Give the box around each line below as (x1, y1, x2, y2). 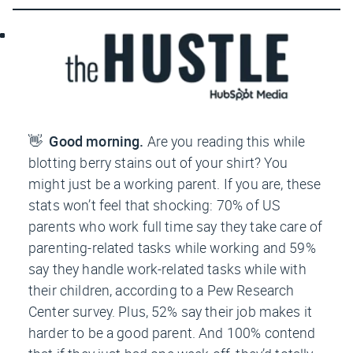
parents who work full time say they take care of (28, 216, 323, 236)
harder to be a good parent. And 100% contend (28, 322, 316, 342)
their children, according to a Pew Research (28, 280, 295, 299)
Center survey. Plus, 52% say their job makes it (28, 301, 313, 321)
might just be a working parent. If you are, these (28, 173, 321, 193)
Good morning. (49, 131, 147, 150)
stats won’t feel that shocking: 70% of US (28, 195, 281, 214)
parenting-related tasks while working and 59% (28, 237, 316, 257)
